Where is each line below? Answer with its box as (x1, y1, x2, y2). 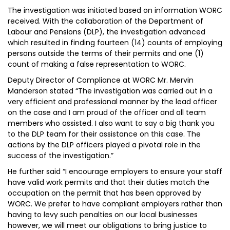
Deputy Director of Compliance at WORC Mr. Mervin (8, 75, 194, 85)
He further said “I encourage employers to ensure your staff (8, 166, 222, 177)
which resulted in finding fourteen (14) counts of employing (8, 37, 222, 48)
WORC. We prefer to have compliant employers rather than (8, 199, 222, 209)
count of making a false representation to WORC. (8, 59, 186, 69)
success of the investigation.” (8, 150, 113, 161)
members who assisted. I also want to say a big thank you (8, 118, 215, 128)
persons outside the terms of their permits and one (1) (8, 48, 204, 59)
